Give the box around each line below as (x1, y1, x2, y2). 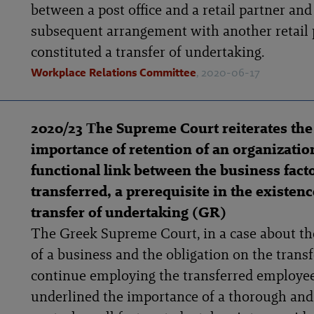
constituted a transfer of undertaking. (31, 42, 264, 61)
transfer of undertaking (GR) (31, 203, 226, 221)
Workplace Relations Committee (31, 65, 196, 80)
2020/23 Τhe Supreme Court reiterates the (31, 118, 313, 137)
